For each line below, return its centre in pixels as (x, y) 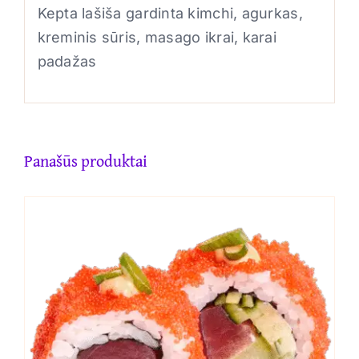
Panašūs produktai (86, 160)
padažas (67, 62)
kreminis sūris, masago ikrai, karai (157, 38)
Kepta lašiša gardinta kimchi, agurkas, (170, 14)
